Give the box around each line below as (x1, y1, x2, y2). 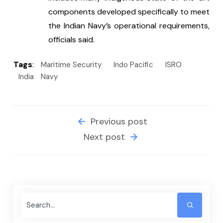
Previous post (88, 115, 147, 127)
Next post (83, 130, 127, 143)
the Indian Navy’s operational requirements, (48, 20, 210, 31)
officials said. (48, 34, 95, 45)
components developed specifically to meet (48, 6, 210, 17)
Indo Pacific (113, 59, 153, 70)
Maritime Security (41, 59, 102, 70)
